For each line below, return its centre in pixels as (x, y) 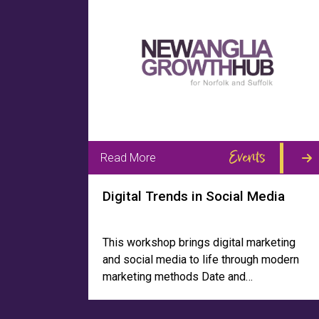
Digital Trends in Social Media (194, 196)
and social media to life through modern (201, 260)
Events (247, 157)
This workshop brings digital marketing (199, 242)
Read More (128, 157)
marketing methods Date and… (178, 277)
